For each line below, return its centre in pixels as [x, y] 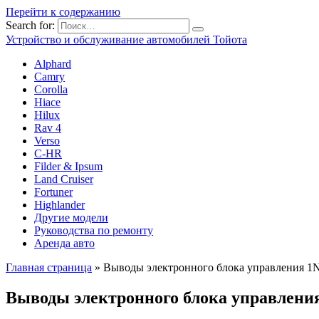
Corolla [51, 89]
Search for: [30, 25]
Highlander [59, 205]
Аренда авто [64, 243]
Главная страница [49, 267]
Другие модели [71, 218]
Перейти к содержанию [63, 12]
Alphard [53, 64]
